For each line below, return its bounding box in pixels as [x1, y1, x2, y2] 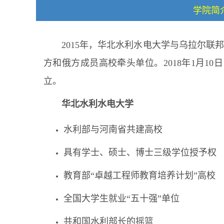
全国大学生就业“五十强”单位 [63, 193, 179, 203]
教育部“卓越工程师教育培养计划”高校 [63, 170, 215, 180]
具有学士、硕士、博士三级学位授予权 [63, 147, 216, 157]
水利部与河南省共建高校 [63, 124, 162, 134]
